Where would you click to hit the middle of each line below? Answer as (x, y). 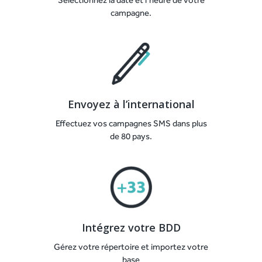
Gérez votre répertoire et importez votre (131, 247)
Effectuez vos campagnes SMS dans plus (131, 123)
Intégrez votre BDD (131, 227)
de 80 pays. (131, 136)
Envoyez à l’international (131, 104)
